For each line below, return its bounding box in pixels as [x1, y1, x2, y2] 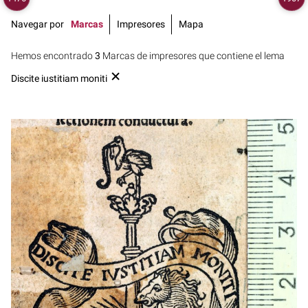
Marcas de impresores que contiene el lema [100, 50, 285, 63]
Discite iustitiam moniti [11, 73, 107, 85]
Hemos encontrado [11, 50, 95, 63]
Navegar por [11, 18, 64, 30]
